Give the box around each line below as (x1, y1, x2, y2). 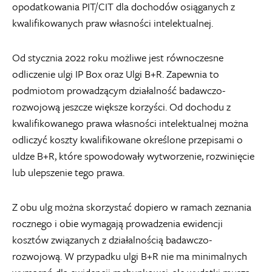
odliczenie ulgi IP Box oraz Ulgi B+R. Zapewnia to (12, 66, 219, 81)
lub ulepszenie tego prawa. (12, 164, 124, 180)
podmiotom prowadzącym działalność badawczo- (12, 82, 225, 98)
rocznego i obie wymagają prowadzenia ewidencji (12, 215, 223, 231)
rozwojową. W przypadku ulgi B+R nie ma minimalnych (12, 248, 247, 263)
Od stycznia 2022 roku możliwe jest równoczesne (12, 49, 223, 65)
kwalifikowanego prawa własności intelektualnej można (12, 115, 248, 131)
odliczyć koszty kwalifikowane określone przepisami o (12, 131, 243, 147)
